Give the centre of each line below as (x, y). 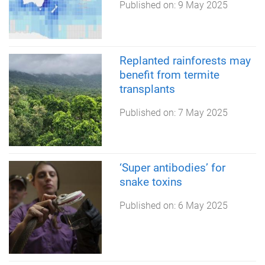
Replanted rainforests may (185, 60)
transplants (147, 89)
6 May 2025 (203, 206)
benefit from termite (169, 75)
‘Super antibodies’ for (172, 168)
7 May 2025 (203, 112)
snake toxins (151, 182)
